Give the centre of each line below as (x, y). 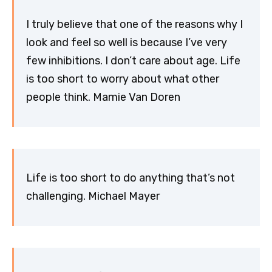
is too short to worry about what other (123, 79)
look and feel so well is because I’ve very (127, 43)
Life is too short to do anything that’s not (131, 178)
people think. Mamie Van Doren (103, 97)
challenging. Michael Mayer (93, 196)
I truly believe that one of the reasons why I (134, 25)
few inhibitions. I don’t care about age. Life (133, 61)
